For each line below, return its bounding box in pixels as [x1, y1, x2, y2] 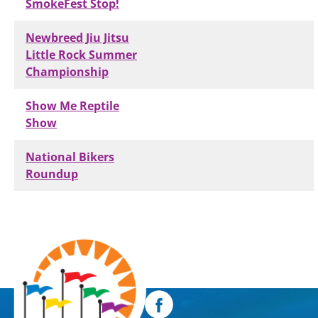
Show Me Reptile [26, 97, 119, 114]
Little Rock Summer [26, 46, 137, 63]
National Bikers [26, 148, 114, 165]
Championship [26, 63, 109, 80]
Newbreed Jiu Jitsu [26, 29, 129, 46]
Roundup [26, 165, 78, 182]
